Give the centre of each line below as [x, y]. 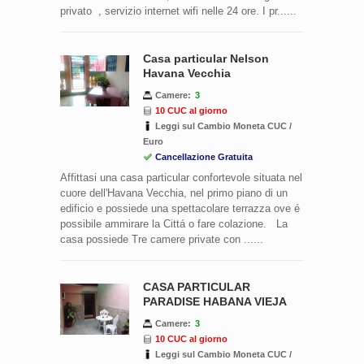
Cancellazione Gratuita [204, 156]
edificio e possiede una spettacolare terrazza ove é [180, 208]
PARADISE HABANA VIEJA [215, 301]
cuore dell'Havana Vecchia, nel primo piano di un [174, 193]
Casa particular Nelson [206, 58]
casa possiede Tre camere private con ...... [162, 239]
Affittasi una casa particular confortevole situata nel [181, 177]
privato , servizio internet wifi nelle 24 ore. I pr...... [178, 11]
